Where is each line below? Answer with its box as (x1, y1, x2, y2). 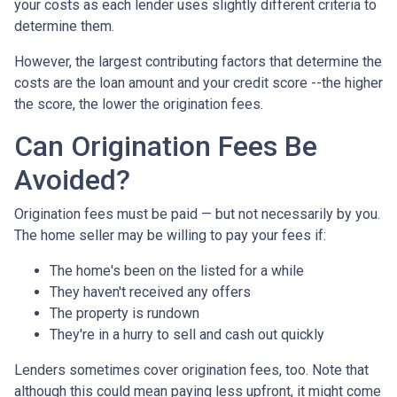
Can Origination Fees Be (14, 128, 317, 163)
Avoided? (14, 162, 130, 197)
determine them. (14, 17, 118, 35)
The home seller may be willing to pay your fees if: (14, 226, 326, 244)
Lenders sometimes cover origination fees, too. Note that (14, 361, 369, 378)
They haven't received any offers (50, 283, 251, 300)
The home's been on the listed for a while (50, 261, 304, 279)
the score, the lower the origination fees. (14, 95, 263, 113)
